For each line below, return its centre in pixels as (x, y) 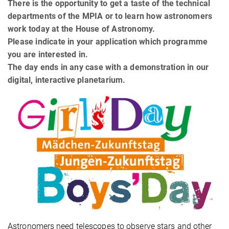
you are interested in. (48, 54)
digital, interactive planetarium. (67, 80)
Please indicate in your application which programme (108, 41)
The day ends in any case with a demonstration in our (108, 67)
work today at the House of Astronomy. (82, 29)
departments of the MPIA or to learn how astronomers (110, 16)
